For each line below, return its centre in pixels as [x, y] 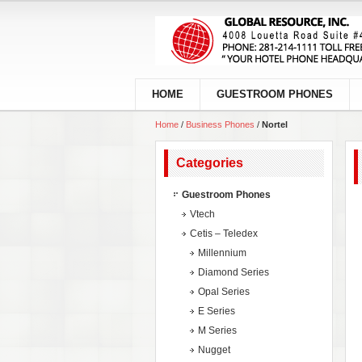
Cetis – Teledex [224, 234]
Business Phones [221, 124]
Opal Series [224, 292]
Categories [210, 163]
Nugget [214, 350]
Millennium [222, 253]
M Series [217, 330]
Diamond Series [234, 272]
